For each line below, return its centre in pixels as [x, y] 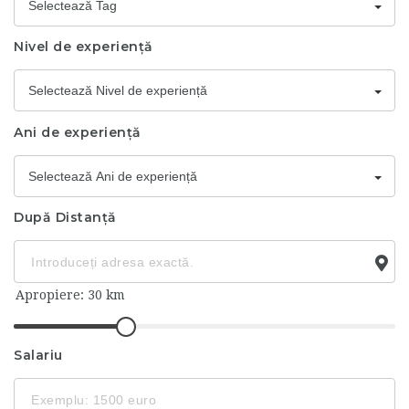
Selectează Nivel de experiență [118, 91]
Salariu [38, 356]
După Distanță [65, 218]
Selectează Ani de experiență [113, 176]
